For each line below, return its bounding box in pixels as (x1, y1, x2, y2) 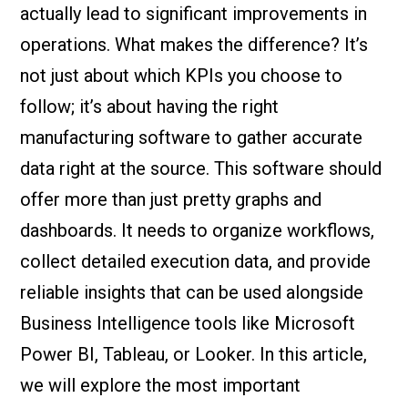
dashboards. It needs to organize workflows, (20, 219, 375, 241)
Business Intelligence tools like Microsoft (20, 312, 356, 334)
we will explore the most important (20, 374, 301, 396)
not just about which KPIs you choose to (20, 65, 343, 87)
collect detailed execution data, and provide (20, 250, 372, 272)
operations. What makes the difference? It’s (20, 34, 369, 56)
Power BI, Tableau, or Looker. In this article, (20, 343, 368, 365)
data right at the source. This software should (20, 158, 382, 179)
